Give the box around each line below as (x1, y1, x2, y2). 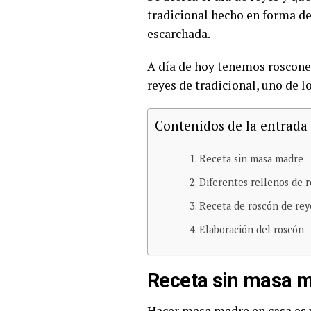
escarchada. (147, 26, 210, 42)
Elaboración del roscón (199, 223, 304, 236)
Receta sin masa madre (199, 152, 303, 165)
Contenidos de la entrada (155, 117, 308, 134)
